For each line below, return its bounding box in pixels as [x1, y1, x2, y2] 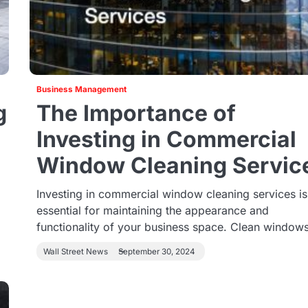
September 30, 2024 [118, 247, 196, 256]
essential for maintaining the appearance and [36, 203, 269, 217]
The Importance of [36, 100, 236, 126]
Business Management [36, 85, 127, 94]
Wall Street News [43, 247, 109, 256]
